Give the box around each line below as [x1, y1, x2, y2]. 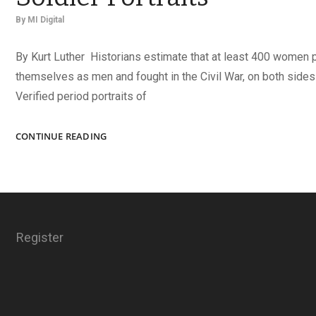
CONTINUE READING [16, 129, 107, 142]
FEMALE [106, 188, 142, 201]
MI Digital [28, 14, 64, 25]
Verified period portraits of [16, 89, 147, 103]
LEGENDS [106, 128, 147, 142]
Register [16, 229, 64, 245]
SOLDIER [106, 202, 145, 216]
